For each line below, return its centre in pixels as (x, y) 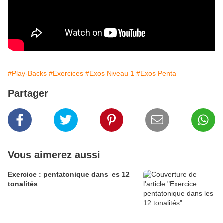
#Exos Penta (156, 73)
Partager (28, 93)
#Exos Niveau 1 (110, 73)
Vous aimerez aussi (54, 155)
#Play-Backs (27, 73)
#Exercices (66, 73)
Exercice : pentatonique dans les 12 (69, 174)
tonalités (23, 184)
